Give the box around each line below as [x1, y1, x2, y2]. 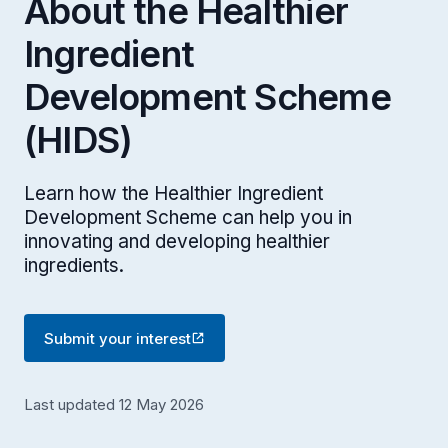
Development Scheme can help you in [24, 206, 352, 229]
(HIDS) [24, 118, 133, 162]
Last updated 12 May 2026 [24, 395, 204, 414]
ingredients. [24, 254, 124, 277]
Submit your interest [44, 328, 191, 348]
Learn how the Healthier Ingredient [24, 182, 323, 205]
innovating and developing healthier [24, 230, 330, 253]
